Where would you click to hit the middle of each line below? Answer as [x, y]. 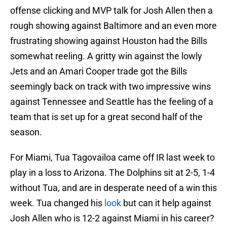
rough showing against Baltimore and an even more [113, 26]
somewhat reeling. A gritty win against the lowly [106, 56]
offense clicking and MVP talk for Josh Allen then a [111, 11]
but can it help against [166, 203]
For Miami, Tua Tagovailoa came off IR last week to [112, 158]
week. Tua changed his [57, 203]
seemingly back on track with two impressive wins [110, 87]
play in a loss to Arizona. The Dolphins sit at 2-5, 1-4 [112, 173]
